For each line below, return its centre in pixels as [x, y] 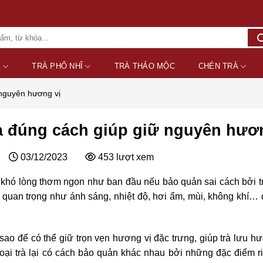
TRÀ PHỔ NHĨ [58, 66]
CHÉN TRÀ [218, 66]
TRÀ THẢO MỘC [144, 66]
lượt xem [135, 157]
